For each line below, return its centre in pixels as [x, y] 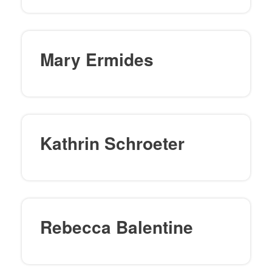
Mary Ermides [97, 59]
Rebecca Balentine [117, 227]
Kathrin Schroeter [112, 143]
